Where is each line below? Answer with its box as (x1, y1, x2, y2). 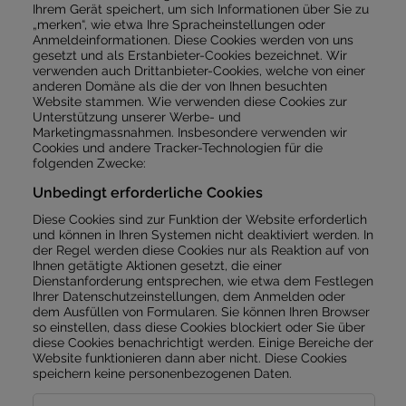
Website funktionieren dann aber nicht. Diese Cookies (32, 349, 347, 365)
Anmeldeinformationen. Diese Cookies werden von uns (32, 31, 353, 47)
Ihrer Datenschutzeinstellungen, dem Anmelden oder (32, 287, 345, 304)
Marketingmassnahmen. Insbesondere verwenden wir (32, 123, 347, 140)
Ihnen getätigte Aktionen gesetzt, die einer (32, 256, 282, 273)
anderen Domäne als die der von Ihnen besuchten (32, 77, 327, 93)
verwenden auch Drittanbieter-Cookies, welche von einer (32, 62, 365, 78)
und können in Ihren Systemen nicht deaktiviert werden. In (32, 226, 373, 242)
